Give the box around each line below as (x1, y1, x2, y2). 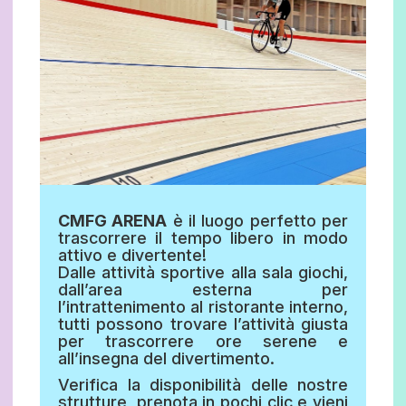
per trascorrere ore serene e (58, 332, 348, 352)
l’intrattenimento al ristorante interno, (58, 297, 348, 317)
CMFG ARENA (58, 211, 168, 231)
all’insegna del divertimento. (58, 349, 275, 369)
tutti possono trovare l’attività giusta (58, 314, 348, 334)
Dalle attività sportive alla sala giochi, (58, 263, 348, 283)
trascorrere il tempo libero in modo (58, 228, 348, 248)
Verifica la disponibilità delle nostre (58, 375, 348, 395)
